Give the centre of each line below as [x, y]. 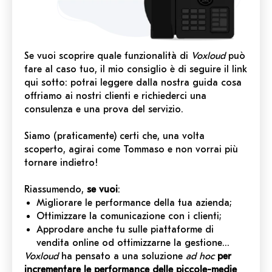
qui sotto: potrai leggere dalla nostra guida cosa [133, 83]
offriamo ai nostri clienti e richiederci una [115, 96]
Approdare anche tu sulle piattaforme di [125, 230]
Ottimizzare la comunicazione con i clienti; [129, 216]
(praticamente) [85, 136]
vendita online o [72, 243]
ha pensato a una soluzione [122, 257]
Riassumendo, [56, 190]
